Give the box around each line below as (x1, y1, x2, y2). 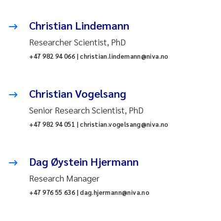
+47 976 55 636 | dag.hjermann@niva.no (29, 188, 150, 197)
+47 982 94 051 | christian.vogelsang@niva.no (29, 120, 169, 129)
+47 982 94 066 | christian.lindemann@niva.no (29, 52, 169, 61)
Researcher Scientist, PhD (29, 36, 126, 48)
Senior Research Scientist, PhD (29, 104, 144, 116)
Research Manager (29, 172, 100, 184)
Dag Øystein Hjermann (29, 154, 139, 169)
